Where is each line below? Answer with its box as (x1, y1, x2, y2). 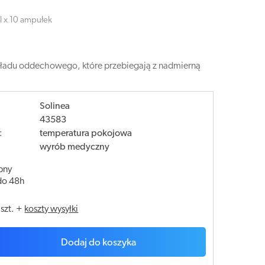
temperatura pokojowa (40, 129, 132, 138)
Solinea (40, 102, 70, 111)
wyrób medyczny (40, 143, 110, 152)
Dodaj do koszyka (60, 238, 136, 248)
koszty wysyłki (24, 205, 79, 214)
